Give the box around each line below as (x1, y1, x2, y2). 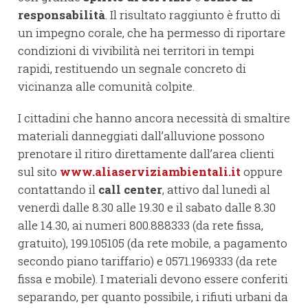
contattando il (18, 181, 98, 198)
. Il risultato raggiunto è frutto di (105, 7, 280, 23)
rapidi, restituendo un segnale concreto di (18, 60, 246, 77)
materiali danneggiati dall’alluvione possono (18, 128, 265, 144)
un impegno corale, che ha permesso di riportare (18, 25, 285, 41)
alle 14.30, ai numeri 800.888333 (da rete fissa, (18, 217, 263, 234)
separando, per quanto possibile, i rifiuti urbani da (18, 289, 288, 305)
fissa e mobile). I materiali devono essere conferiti (18, 271, 288, 287)
